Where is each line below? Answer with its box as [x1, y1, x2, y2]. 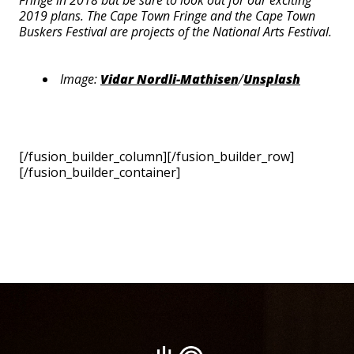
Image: [60, 70, 100, 88]
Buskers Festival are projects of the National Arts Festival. [19, 23, 332, 40]
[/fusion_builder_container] [19, 164, 180, 181]
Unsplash [243, 70, 300, 88]
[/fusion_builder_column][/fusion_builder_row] [19, 148, 294, 165]
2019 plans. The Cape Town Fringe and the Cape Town [19, 7, 315, 24]
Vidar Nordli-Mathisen [100, 70, 239, 88]
